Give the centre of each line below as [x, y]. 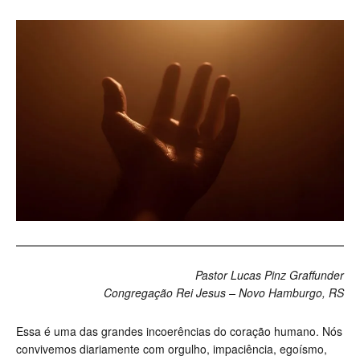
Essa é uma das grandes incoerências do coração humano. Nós [179, 331]
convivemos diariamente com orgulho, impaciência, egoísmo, [172, 349]
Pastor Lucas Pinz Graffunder [270, 275]
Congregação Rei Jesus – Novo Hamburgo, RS [222, 293]
